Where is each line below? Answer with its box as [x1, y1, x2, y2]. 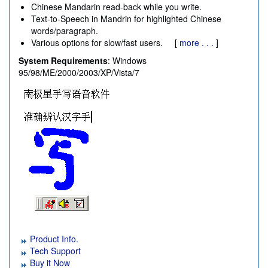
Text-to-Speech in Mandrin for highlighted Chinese [31, 13, 221, 25]
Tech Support [28, 245, 81, 257]
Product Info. [28, 233, 78, 245]
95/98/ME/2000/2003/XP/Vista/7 [19, 66, 139, 79]
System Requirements [19, 54, 108, 67]
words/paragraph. [31, 25, 98, 37]
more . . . [179, 36, 214, 49]
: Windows [108, 54, 147, 67]
